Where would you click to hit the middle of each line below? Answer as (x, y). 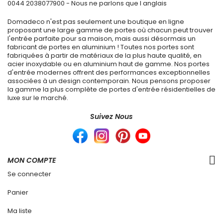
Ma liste (20, 211)
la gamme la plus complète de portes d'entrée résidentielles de (111, 90)
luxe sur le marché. (38, 98)
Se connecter (29, 174)
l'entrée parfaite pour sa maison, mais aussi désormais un (102, 39)
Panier (18, 193)
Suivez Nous (111, 117)
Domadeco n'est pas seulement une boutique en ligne (96, 22)
